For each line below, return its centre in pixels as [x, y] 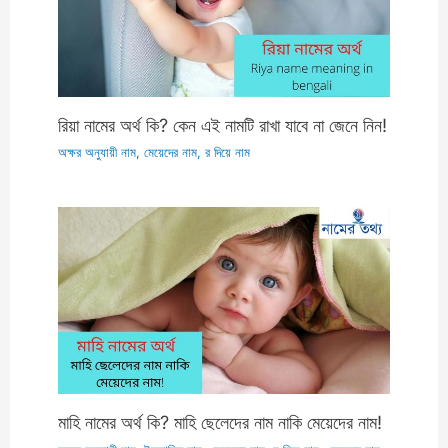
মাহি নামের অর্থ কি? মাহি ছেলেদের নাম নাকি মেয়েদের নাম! [220, 422]
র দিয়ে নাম [228, 153]
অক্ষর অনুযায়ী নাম [97, 153]
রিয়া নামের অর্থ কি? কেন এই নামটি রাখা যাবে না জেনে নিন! [223, 125]
